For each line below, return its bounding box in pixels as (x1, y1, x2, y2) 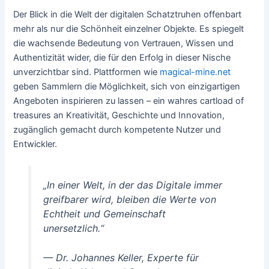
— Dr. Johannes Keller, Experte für (43, 252, 199, 264)
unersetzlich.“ (43, 222, 104, 234)
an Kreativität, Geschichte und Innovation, (51, 109, 225, 121)
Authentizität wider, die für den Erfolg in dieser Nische (13, 52, 231, 63)
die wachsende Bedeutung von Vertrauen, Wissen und (13, 37, 234, 49)
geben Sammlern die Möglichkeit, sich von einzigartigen (13, 80, 241, 92)
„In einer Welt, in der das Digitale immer (43, 178, 222, 191)
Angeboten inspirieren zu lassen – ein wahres (13, 95, 201, 106)
